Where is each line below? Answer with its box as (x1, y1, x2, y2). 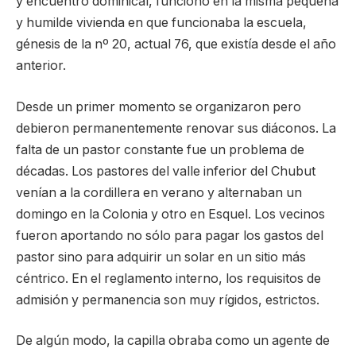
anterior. (16, 58, 66, 74)
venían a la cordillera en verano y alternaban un (16, 184, 302, 200)
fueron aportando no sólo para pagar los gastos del (16, 227, 323, 243)
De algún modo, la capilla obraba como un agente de (16, 333, 330, 349)
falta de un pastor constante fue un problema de (16, 141, 304, 157)
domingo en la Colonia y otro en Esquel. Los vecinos (16, 206, 325, 222)
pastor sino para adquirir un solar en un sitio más (16, 249, 306, 265)
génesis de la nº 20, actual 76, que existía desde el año (16, 37, 336, 52)
